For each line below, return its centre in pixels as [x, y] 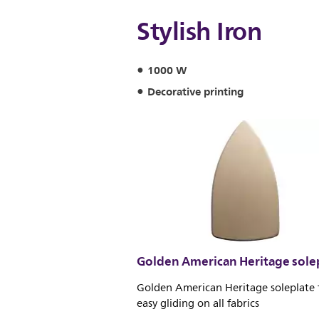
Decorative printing [195, 91]
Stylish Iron [199, 31]
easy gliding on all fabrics [198, 303]
